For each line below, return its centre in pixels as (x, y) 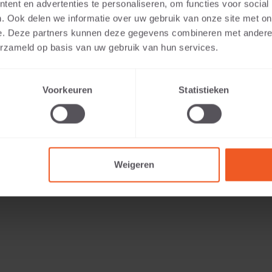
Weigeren (134, 165)
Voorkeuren (67, 90)
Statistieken (204, 90)
